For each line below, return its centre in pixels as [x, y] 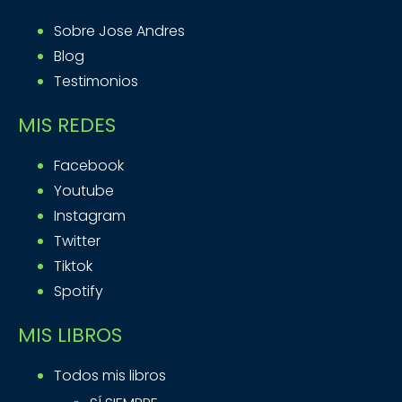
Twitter [77, 241]
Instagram [90, 216]
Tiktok [73, 266]
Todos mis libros [110, 376]
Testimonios [96, 81]
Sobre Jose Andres [119, 31]
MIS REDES [67, 125]
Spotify [79, 291]
